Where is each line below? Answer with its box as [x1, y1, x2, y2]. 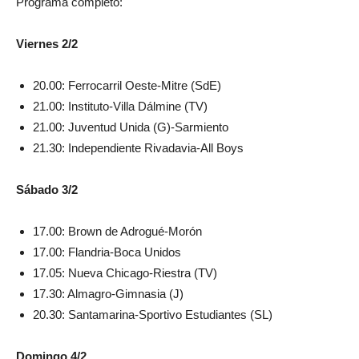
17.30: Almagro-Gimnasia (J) [33, 287, 184, 301]
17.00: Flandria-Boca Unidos [33, 245, 181, 259]
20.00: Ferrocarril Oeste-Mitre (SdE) [33, 79, 221, 92]
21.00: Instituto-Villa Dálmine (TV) [33, 99, 208, 113]
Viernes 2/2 [16, 37, 78, 50]
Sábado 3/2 [16, 183, 78, 196]
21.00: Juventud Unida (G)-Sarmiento [33, 120, 228, 134]
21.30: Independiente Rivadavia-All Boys [33, 141, 244, 155]
